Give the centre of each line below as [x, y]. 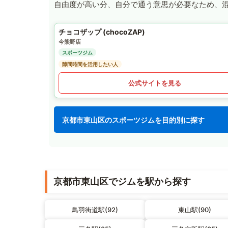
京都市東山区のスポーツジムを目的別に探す [133, 120]
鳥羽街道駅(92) [95, 210]
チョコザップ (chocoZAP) [102, 32]
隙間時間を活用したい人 [90, 64]
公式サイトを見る [154, 83]
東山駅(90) [195, 210]
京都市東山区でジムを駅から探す [122, 182]
